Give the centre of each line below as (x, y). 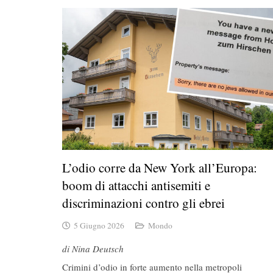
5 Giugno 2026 (99, 226)
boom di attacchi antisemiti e (136, 185)
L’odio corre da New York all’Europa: (160, 167)
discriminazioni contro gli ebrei (144, 203)
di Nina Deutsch (93, 248)
